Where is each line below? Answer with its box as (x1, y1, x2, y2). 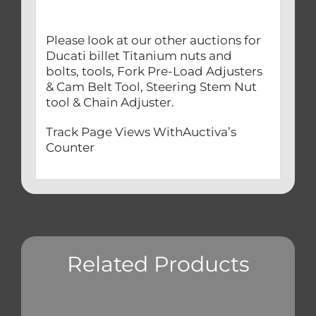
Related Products (66, 251, 250, 277)
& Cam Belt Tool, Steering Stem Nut (45, 80, 257, 95)
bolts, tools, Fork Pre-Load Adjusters (45, 64, 262, 79)
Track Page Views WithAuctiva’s (45, 125, 236, 140)
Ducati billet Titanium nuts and (45, 49, 232, 63)
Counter (45, 140, 95, 155)
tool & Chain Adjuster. (45, 95, 174, 110)
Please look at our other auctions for (45, 33, 261, 48)
